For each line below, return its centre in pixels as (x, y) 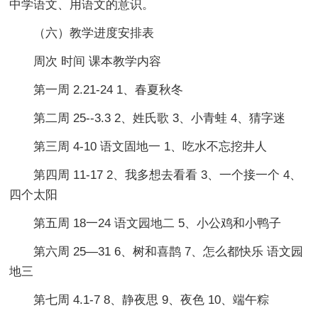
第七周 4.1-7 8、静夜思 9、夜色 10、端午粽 (139, 300)
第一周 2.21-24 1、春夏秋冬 (97, 89)
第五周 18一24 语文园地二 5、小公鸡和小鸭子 (146, 223)
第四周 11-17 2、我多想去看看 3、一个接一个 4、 (156, 175)
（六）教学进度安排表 (82, 33)
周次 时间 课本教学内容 (86, 61)
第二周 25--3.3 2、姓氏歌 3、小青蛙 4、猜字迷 (148, 118)
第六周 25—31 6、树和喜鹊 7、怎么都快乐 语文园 (157, 251)
